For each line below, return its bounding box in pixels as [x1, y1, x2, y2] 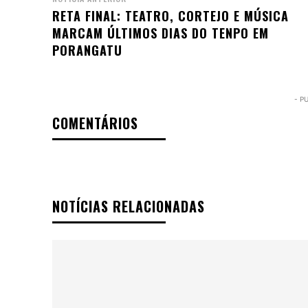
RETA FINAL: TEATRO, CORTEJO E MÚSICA [52, 7, 289, 25]
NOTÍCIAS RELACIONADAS [52, 196, 205, 217]
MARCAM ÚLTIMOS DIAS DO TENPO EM [52, 24, 269, 43]
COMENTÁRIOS [52, 113, 138, 134]
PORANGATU [52, 41, 122, 60]
